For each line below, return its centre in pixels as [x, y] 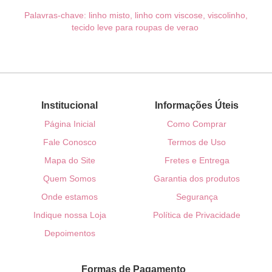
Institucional [70, 106]
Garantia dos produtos [197, 179]
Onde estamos [70, 197]
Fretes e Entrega [197, 161]
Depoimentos [70, 233]
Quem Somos [70, 179]
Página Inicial [70, 124]
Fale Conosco [70, 142]
